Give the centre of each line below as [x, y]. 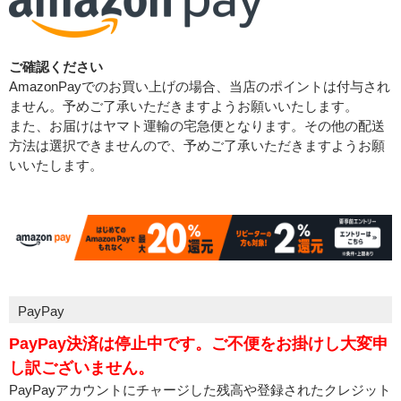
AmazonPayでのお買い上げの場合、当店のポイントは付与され [200, 87]
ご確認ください [56, 67]
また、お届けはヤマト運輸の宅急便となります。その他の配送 [197, 126]
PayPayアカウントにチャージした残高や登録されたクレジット [200, 390]
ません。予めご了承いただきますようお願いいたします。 [183, 107]
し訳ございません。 [81, 368]
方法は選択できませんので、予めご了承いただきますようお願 [197, 146]
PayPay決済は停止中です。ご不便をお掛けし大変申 [199, 344]
